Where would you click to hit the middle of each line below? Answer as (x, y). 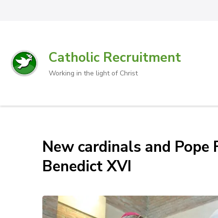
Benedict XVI (87, 166)
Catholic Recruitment (115, 58)
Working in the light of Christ (93, 73)
